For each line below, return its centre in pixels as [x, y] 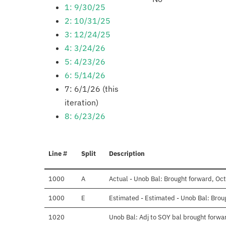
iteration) [81, 103]
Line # [58, 154]
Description [127, 154]
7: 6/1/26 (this [92, 89]
